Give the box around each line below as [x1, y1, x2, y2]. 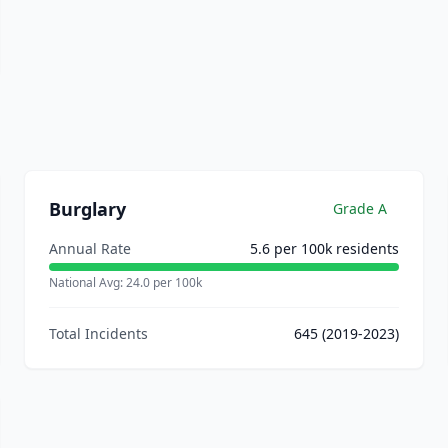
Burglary [49, 197, 126, 221]
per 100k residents [270, 239, 399, 258]
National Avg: [49, 274, 126, 291]
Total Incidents [49, 324, 148, 343]
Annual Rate [49, 239, 131, 258]
